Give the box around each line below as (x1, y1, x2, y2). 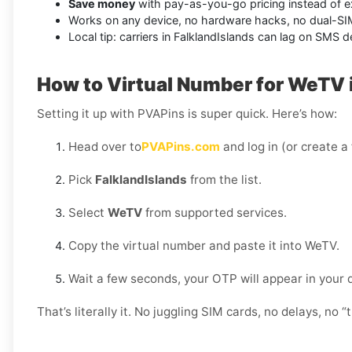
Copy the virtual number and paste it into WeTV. (68, 238, 339, 254)
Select (68, 205, 108, 221)
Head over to (68, 139, 141, 155)
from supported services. (142, 205, 287, 221)
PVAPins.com (141, 139, 220, 155)
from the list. (187, 172, 262, 188)
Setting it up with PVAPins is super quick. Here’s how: (37, 106, 337, 122)
